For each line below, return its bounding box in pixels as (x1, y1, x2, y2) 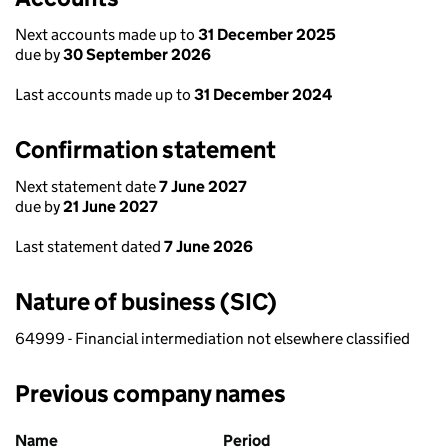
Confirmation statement (15, 135, 276, 164)
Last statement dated (15, 237, 164, 256)
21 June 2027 (63, 197, 158, 216)
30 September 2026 (63, 45, 211, 64)
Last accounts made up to (15, 85, 194, 104)
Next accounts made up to (15, 25, 198, 44)
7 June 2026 (164, 237, 253, 256)
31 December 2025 (198, 25, 336, 44)
